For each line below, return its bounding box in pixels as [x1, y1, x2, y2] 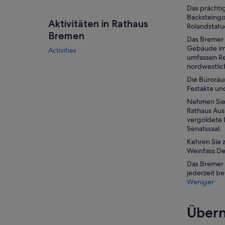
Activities [48, 46, 76, 55]
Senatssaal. [187, 124, 221, 133]
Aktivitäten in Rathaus [48, 18, 148, 30]
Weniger [187, 177, 214, 186]
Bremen [48, 30, 84, 42]
